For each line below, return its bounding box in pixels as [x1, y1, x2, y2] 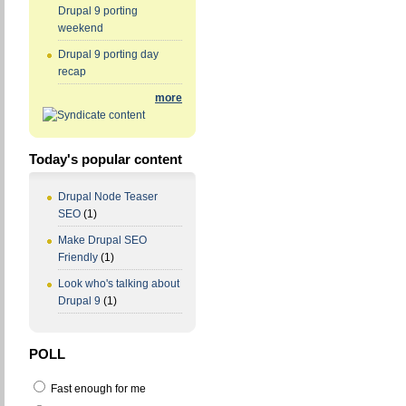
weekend [58, 22, 103, 35]
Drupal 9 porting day [58, 48, 159, 62]
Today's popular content [29, 151, 182, 168]
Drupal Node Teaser [58, 190, 158, 204]
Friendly [58, 251, 98, 265]
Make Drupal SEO [58, 234, 147, 247]
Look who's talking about [58, 277, 179, 291]
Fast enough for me [48, 382, 146, 396]
